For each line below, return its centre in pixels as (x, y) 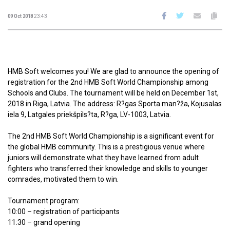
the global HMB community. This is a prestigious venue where (106, 147)
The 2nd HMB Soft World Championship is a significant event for (111, 136)
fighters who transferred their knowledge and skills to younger (108, 168)
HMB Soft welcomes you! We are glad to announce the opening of (113, 71)
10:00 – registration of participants (64, 212)
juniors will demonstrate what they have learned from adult (103, 158)
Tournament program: (44, 201)
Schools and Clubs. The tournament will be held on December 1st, (113, 93)
